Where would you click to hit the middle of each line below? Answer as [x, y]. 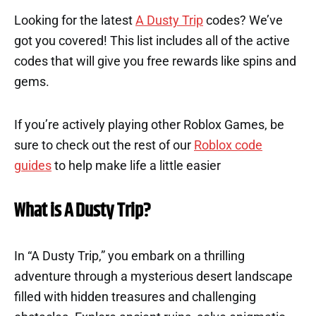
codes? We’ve [243, 20]
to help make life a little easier [136, 165]
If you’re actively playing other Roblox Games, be [149, 124]
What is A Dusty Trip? [83, 211]
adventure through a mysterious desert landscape [153, 276]
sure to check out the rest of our [104, 145]
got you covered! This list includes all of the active [152, 41]
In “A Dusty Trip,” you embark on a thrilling [129, 256]
